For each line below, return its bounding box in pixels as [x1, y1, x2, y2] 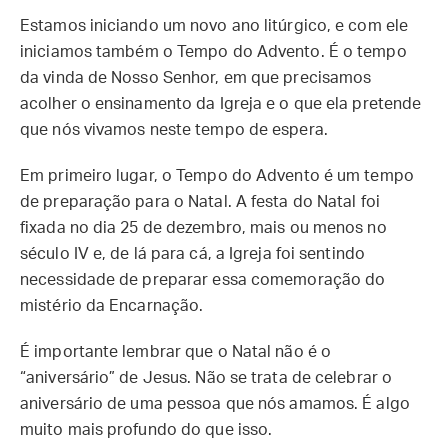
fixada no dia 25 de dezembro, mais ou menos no [20, 220, 387, 236]
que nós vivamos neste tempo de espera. [20, 122, 332, 138]
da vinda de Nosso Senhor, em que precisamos [20, 70, 372, 86]
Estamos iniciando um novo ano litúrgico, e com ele [20, 18, 409, 34]
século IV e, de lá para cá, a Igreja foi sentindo [20, 246, 365, 262]
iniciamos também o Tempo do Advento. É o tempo [20, 44, 407, 60]
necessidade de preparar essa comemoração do [20, 272, 386, 288]
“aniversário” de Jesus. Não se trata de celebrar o [20, 370, 393, 386]
